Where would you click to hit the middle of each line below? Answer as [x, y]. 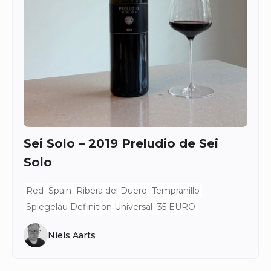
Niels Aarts [72, 235]
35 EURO [176, 207]
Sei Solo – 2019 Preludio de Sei [121, 143]
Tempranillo [176, 191]
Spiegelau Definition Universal [89, 207]
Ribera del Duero [112, 191]
